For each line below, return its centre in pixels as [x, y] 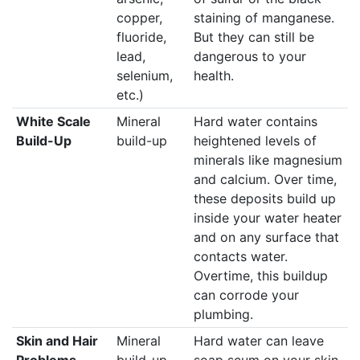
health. [213, 75]
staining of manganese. [264, 17]
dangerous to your [250, 56]
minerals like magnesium [268, 160]
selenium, [144, 75]
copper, [139, 17]
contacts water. [240, 256]
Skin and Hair [57, 340]
